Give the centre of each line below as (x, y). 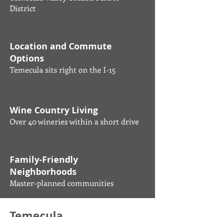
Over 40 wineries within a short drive (74, 121)
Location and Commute (61, 46)
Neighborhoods (43, 172)
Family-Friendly (44, 160)
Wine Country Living (54, 110)
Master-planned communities (62, 183)
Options (27, 58)
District (23, 8)
